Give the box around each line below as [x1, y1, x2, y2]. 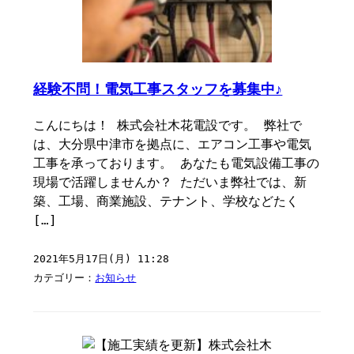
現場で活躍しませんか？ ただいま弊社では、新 [33, 175, 307, 190]
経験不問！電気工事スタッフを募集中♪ [33, 81, 283, 97]
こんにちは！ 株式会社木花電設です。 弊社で [33, 118, 303, 133]
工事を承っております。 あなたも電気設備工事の [33, 156, 320, 171]
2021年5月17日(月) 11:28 [33, 253, 170, 265]
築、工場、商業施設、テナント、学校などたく [33, 194, 299, 209]
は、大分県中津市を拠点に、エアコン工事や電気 [33, 137, 312, 152]
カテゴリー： [33, 272, 96, 284]
